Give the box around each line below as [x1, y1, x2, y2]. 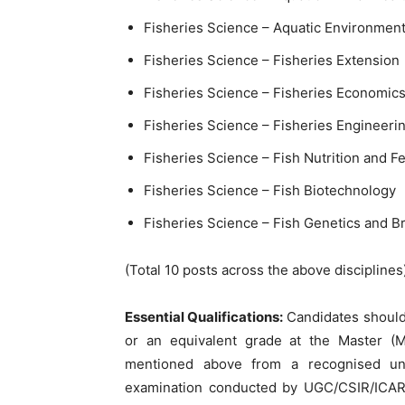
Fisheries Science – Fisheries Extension [144, 51, 400, 69]
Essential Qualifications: [125, 307, 284, 325]
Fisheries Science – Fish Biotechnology [144, 181, 396, 199]
